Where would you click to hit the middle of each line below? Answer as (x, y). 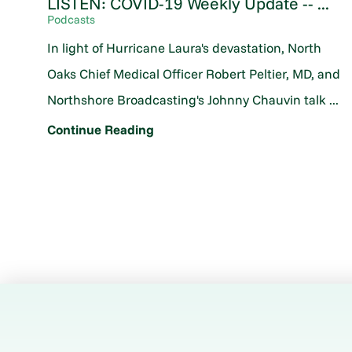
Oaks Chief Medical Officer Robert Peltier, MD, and (194, 73)
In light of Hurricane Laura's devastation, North (185, 47)
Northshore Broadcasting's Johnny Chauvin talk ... (193, 99)
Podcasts (71, 20)
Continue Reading (101, 130)
